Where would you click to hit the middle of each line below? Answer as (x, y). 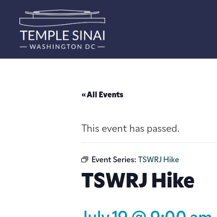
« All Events (102, 95)
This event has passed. (131, 129)
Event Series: (115, 160)
